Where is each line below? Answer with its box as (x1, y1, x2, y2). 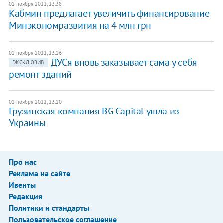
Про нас (8, 157, 37, 167)
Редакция (8, 191, 42, 202)
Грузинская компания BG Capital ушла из (8, 105, 179, 118)
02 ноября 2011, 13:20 (8, 98, 62, 106)
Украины (8, 116, 46, 130)
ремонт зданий (8, 68, 72, 81)
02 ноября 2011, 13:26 (8, 49, 62, 57)
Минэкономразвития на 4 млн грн (8, 19, 151, 32)
